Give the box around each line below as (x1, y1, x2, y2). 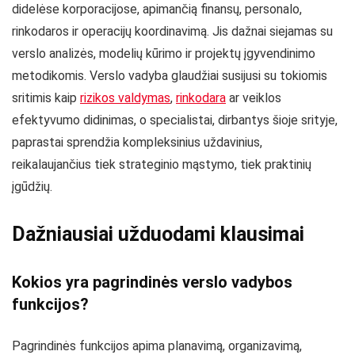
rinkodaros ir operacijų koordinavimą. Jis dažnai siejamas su (12, 23, 333, 39)
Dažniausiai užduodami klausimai (12, 222, 304, 246)
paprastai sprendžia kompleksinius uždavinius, (12, 134, 262, 150)
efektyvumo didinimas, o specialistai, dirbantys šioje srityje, (12, 112, 338, 128)
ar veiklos (226, 90, 281, 105)
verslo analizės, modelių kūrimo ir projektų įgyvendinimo (12, 45, 315, 61)
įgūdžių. (12, 178, 52, 194)
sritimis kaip (12, 90, 80, 105)
